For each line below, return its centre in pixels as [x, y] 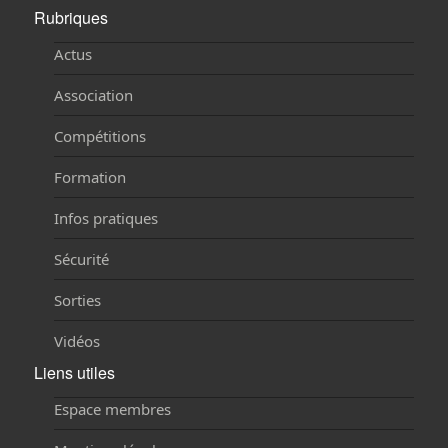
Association [94, 94]
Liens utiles [75, 373]
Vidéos [77, 340]
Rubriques [71, 17]
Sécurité [82, 258]
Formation [90, 176]
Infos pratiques [106, 217]
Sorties [78, 299]
